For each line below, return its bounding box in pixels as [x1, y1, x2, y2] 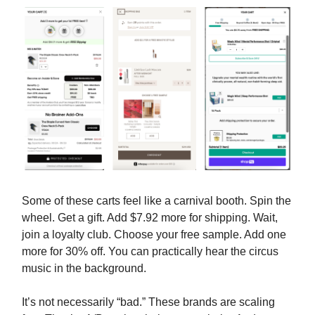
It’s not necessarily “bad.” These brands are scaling [22, 295, 275, 308]
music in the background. [22, 262, 146, 274]
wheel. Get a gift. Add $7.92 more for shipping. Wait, [22, 211, 278, 224]
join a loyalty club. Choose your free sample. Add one [22, 228, 286, 240]
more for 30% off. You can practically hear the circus [22, 245, 278, 257]
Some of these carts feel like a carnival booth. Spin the [22, 194, 291, 207]
